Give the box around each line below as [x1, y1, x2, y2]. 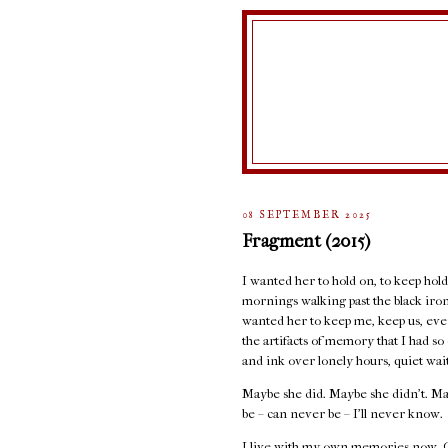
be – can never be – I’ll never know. [242, 406, 443, 422]
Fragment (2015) [242, 230, 370, 253]
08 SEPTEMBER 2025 [242, 208, 373, 222]
